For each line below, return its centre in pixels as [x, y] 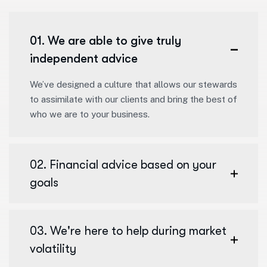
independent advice [84, 58]
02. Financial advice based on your [123, 164]
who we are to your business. [90, 114]
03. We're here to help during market [128, 231]
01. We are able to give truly [105, 41]
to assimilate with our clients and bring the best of [133, 99]
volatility [53, 249]
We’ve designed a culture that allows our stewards [133, 84]
